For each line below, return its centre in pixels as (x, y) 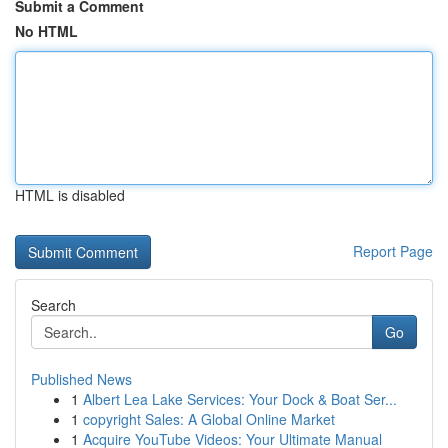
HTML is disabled (70, 195)
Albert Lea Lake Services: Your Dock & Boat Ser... (240, 399)
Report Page (393, 251)
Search (53, 305)
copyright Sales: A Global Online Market (209, 419)
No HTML (46, 31)
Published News (81, 379)
